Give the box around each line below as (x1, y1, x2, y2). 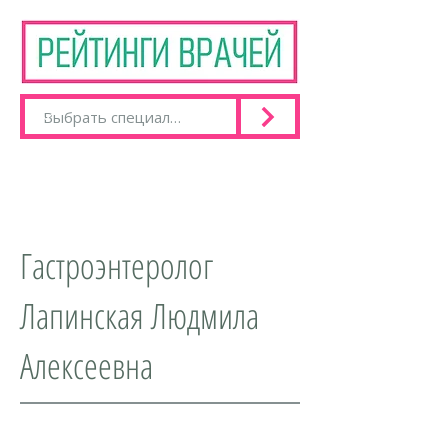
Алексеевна (20, 342, 153, 389)
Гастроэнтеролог (20, 242, 213, 289)
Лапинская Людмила (20, 292, 259, 339)
